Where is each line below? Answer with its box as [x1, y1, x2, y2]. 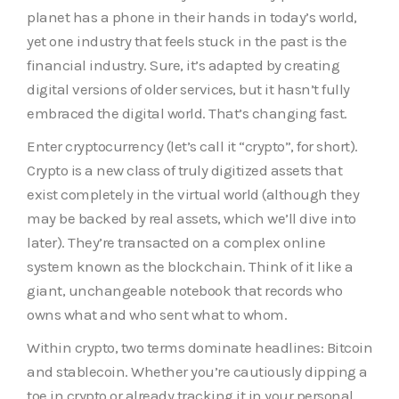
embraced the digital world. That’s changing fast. [27, 103, 347, 122]
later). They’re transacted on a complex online [27, 232, 325, 251]
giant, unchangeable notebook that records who [27, 281, 343, 299]
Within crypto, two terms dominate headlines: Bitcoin [27, 338, 372, 356]
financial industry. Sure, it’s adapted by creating [27, 55, 339, 74]
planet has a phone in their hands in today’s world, [27, 7, 357, 26]
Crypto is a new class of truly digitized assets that [27, 160, 342, 179]
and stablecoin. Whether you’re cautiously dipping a [27, 362, 368, 380]
